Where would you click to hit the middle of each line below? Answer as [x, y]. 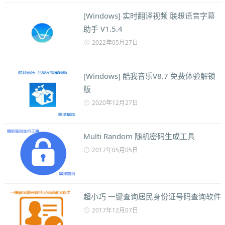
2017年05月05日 [115, 150]
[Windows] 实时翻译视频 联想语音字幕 [149, 15]
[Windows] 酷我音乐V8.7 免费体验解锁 [149, 76]
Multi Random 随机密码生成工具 [139, 136]
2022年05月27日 [115, 42]
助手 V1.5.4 [103, 28]
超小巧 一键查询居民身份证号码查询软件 [152, 196]
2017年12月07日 [115, 210]
